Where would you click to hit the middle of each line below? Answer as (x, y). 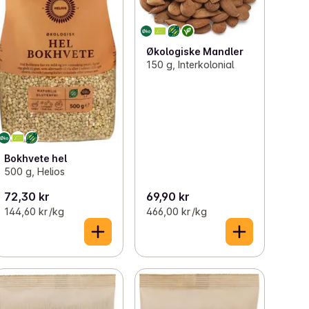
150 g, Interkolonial (190, 64)
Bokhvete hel (36, 158)
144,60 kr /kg (34, 211)
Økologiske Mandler (195, 51)
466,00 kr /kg (176, 211)
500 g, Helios (35, 171)
